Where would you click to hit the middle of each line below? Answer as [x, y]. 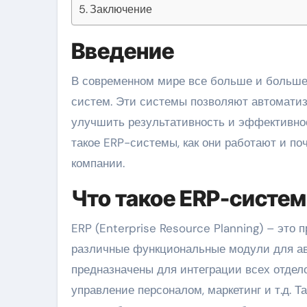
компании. [98, 163]
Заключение [121, 9]
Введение [123, 51]
